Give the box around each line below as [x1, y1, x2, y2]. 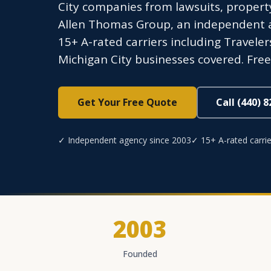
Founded [122, 248, 157, 260]
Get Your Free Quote [77, 96, 177, 109]
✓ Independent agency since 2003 [58, 134, 191, 146]
